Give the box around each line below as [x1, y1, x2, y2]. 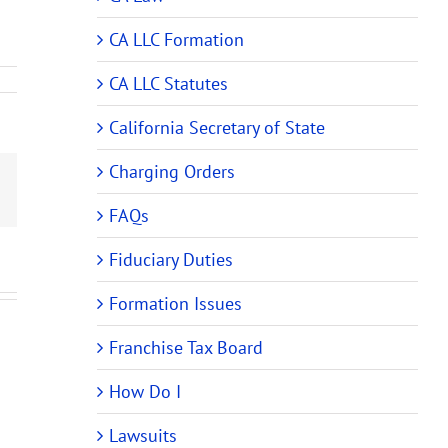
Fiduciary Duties [109, 247, 233, 271]
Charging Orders [109, 159, 235, 183]
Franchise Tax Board [109, 335, 263, 359]
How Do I [109, 379, 181, 403]
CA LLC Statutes [109, 71, 228, 95]
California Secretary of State [109, 115, 325, 139]
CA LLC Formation [109, 27, 244, 51]
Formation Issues [109, 291, 242, 315]
